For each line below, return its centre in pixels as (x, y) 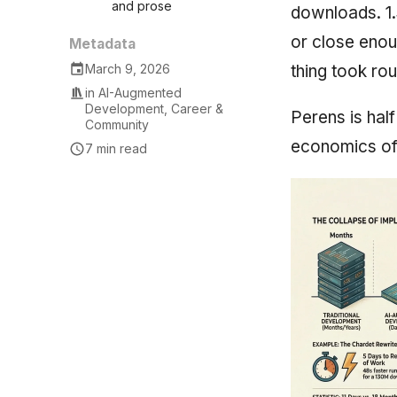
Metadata (102, 44)
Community (117, 124)
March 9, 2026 (128, 68)
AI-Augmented (140, 92)
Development (125, 108)
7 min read (117, 148)
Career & (198, 108)
